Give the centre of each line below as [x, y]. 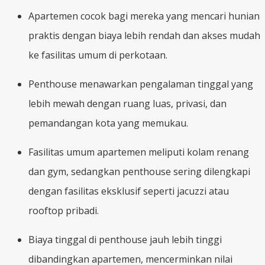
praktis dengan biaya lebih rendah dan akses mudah [144, 35]
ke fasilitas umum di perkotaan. [98, 55]
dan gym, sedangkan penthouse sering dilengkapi [139, 171]
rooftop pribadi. [64, 210]
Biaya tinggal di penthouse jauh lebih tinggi [125, 239]
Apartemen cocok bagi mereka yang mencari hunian [144, 16]
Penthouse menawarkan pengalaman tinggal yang [141, 84]
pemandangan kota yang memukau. [108, 123]
